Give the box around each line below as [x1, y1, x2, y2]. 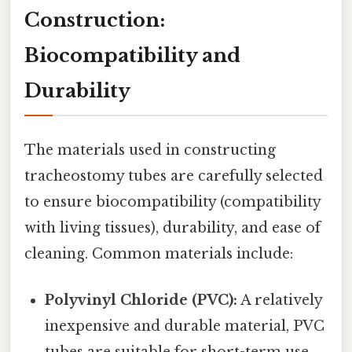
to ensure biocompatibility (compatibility [24, 192, 321, 211]
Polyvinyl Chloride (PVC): [45, 291, 238, 309]
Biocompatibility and [24, 44, 240, 68]
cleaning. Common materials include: [24, 244, 293, 262]
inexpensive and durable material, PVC [45, 317, 325, 335]
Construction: [24, 9, 165, 32]
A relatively [237, 291, 323, 309]
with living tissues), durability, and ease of [24, 218, 321, 236]
